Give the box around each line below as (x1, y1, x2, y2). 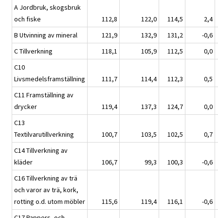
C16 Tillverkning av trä (14, 174, 77, 183)
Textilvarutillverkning (14, 130, 74, 139)
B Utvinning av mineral (14, 31, 77, 40)
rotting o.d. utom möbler (14, 197, 85, 206)
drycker (14, 102, 37, 111)
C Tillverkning (14, 47, 53, 56)
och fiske (14, 15, 41, 24)
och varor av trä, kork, (14, 185, 78, 195)
